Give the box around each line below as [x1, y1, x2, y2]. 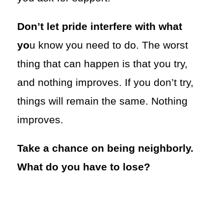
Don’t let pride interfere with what [17, 20, 182, 32]
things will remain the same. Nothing [17, 95, 188, 107]
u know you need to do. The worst [29, 39, 188, 51]
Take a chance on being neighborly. [17, 142, 193, 154]
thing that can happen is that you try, [17, 57, 188, 70]
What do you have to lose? [17, 161, 150, 173]
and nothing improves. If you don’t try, [17, 76, 193, 88]
